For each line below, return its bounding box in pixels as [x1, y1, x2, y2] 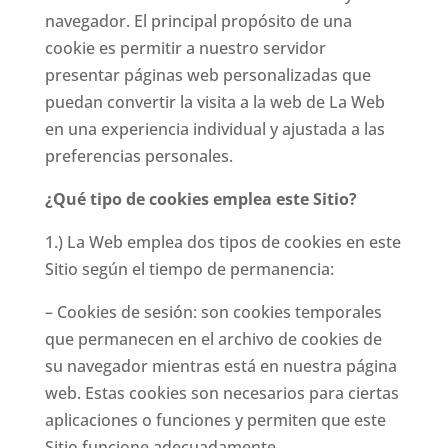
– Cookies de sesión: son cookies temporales [44, 301, 382, 323]
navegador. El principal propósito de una [44, 10, 352, 32]
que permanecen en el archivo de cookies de [44, 328, 382, 350]
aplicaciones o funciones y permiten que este [44, 409, 386, 431]
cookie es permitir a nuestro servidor [44, 37, 326, 59]
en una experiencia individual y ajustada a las [44, 118, 385, 140]
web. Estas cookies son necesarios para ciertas [44, 382, 399, 404]
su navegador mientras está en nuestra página [44, 355, 397, 377]
